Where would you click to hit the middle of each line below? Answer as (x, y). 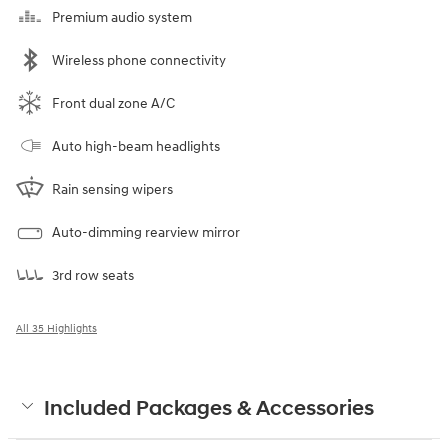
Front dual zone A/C (113, 103)
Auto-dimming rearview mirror (146, 232)
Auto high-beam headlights (136, 146)
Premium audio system (122, 17)
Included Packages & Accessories (209, 408)
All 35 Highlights (56, 328)
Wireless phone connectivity (139, 60)
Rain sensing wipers (112, 189)
